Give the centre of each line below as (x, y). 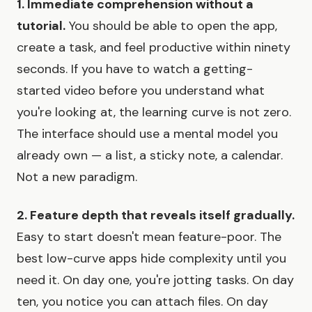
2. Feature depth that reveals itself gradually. (156, 215)
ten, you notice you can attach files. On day (142, 301)
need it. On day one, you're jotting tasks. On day (155, 280)
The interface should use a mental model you (147, 133)
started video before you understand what (141, 90)
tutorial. (41, 25)
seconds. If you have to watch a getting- (135, 69)
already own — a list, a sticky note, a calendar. (150, 155)
